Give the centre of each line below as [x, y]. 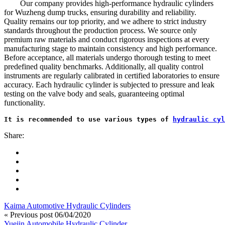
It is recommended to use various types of [88, 120]
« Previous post [28, 215]
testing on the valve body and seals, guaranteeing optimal [94, 94]
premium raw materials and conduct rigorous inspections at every [107, 40]
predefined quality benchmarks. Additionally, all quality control [104, 67]
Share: [14, 136]
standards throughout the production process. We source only [100, 31]
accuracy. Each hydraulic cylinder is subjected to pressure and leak [109, 85]
